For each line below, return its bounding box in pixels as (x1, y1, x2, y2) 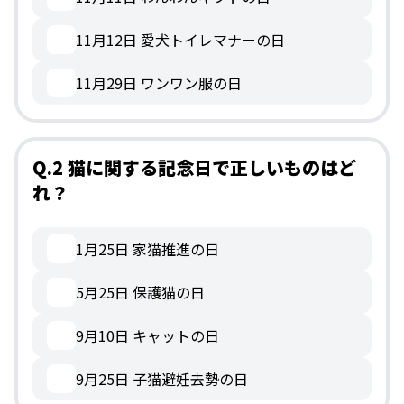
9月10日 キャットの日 (76, 325, 219, 347)
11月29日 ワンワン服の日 (76, 72, 242, 95)
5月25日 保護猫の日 (76, 281, 205, 304)
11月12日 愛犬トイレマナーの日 (76, 29, 285, 51)
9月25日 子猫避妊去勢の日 (76, 368, 248, 390)
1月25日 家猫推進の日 (76, 238, 219, 261)
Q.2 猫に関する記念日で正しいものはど (32, 154, 356, 181)
